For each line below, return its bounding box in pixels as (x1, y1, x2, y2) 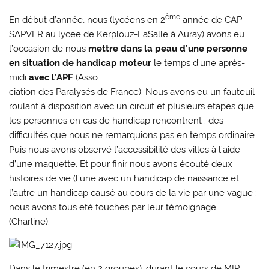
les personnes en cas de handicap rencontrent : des (9, 115, 224, 126)
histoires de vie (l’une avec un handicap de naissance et (9, 172, 240, 184)
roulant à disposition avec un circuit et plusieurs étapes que (9, 100, 255, 112)
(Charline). (9, 216, 50, 227)
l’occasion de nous (9, 43, 89, 54)
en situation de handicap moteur (9, 57, 154, 68)
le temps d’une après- (154, 57, 246, 68)
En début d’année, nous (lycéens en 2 (9, 14, 166, 25)
